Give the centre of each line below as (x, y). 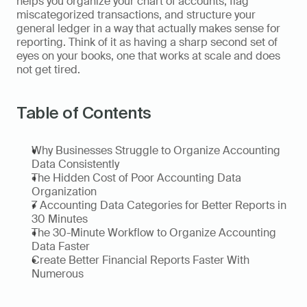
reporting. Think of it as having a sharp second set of (147, 42)
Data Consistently (75, 164)
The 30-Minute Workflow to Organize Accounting (154, 233)
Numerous (58, 274)
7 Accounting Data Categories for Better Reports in (159, 205)
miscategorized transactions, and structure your (136, 15)
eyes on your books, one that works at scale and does (148, 56)
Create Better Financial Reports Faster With (140, 260)
